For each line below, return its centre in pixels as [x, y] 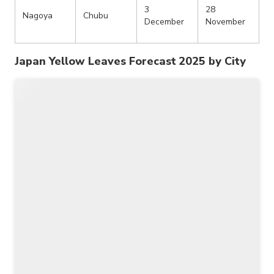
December [164, 22]
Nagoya [38, 16]
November [225, 22]
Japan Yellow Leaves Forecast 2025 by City [131, 61]
